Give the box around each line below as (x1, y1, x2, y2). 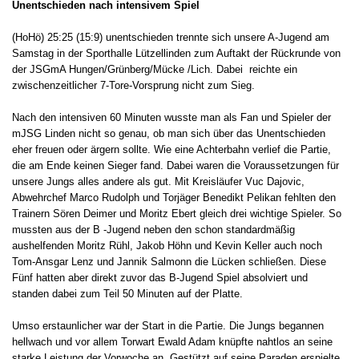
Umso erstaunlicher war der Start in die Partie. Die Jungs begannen (12, 319, 324, 332)
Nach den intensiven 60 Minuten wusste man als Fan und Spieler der (12, 111, 331, 123)
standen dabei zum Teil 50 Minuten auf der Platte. (12, 287, 243, 300)
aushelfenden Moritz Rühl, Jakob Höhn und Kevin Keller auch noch (12, 239, 322, 252)
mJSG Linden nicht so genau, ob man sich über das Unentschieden (12, 127, 325, 139)
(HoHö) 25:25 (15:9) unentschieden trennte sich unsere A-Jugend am (12, 30, 329, 43)
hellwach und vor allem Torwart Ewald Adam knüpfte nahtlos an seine (12, 335, 333, 348)
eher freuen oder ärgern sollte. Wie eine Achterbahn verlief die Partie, (12, 143, 331, 155)
